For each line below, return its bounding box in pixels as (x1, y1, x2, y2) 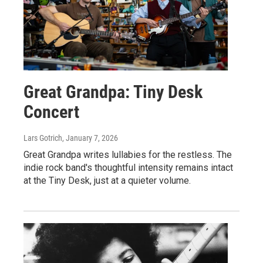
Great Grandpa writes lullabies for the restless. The (23, 149, 232, 161)
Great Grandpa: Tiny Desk (23, 82, 203, 103)
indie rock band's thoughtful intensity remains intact (23, 162, 233, 174)
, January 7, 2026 (62, 133, 118, 143)
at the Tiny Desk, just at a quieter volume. (23, 175, 191, 187)
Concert (23, 102, 79, 123)
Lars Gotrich (23, 133, 62, 143)
